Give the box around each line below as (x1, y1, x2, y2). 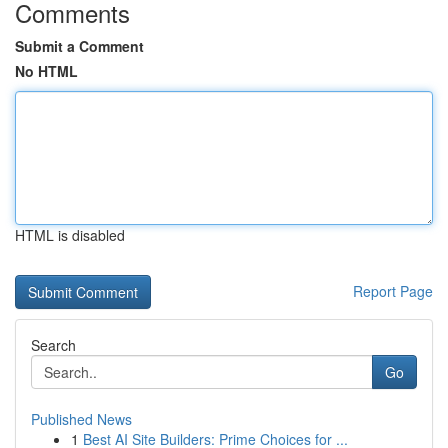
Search (31, 335, 76, 355)
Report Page (353, 281, 433, 301)
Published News (31, 409, 132, 429)
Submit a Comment (15, 36, 144, 56)
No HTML (15, 61, 78, 81)
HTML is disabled (15, 225, 125, 245)
